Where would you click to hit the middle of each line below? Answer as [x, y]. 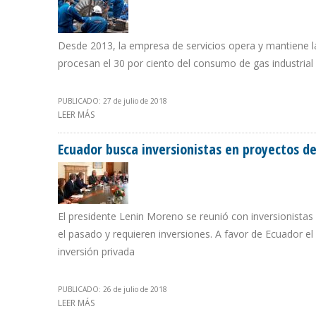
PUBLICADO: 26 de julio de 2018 [113, 290]
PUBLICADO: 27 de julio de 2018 [113, 101]
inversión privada [96, 252]
